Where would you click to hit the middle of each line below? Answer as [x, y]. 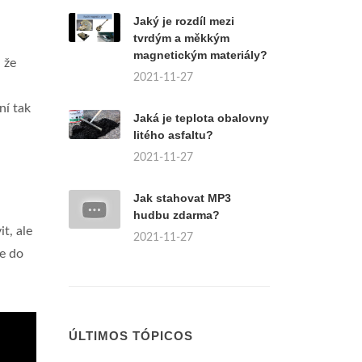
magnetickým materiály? [200, 55]
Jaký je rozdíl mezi [184, 21]
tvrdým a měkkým [181, 38]
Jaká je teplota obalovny [201, 118]
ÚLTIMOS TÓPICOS [131, 336]
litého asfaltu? [173, 135]
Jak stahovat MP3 [182, 198]
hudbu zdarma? [177, 215]
